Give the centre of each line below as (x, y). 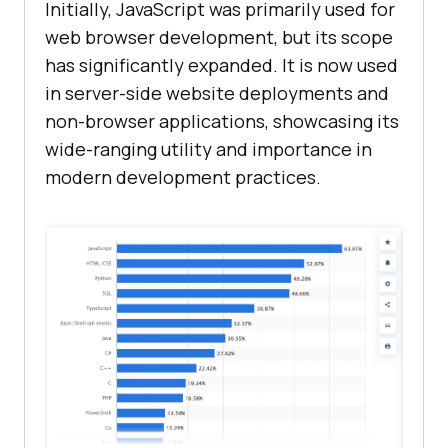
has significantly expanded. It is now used (221, 65)
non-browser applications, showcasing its (222, 121)
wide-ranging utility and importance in (208, 149)
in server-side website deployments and (217, 93)
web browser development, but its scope (219, 37)
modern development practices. (183, 177)
